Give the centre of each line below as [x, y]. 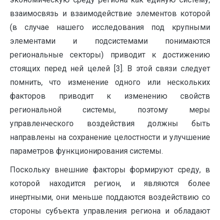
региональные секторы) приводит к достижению [110, 55]
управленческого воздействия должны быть [110, 124]
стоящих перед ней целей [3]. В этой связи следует [110, 69]
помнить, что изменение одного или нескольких [110, 82]
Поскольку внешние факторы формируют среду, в [110, 170]
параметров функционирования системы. [86, 151]
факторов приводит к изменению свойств [110, 96]
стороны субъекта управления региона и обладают [110, 211]
